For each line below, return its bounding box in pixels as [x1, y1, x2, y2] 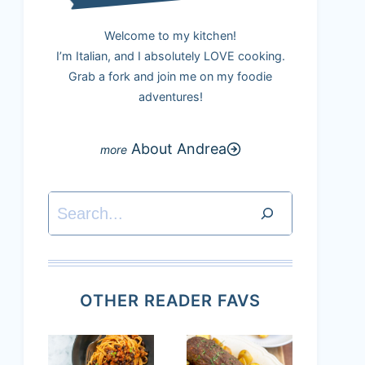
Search [47, 196, 101, 215]
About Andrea [130, 140, 226, 157]
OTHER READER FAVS [80, 291, 261, 310]
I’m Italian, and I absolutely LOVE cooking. [55, 49, 285, 63]
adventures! [138, 90, 203, 103]
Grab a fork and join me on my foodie [68, 69, 272, 83]
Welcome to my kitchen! [104, 29, 236, 42]
